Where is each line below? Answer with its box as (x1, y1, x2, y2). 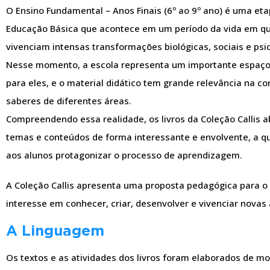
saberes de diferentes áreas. (6, 95, 131, 107)
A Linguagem (6, 222, 104, 239)
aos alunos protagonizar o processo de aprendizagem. (6, 149, 242, 162)
